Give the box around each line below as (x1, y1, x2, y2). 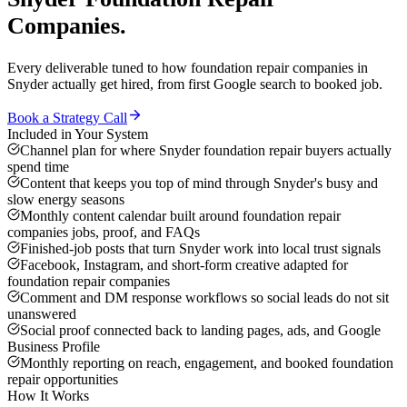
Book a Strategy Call (7, 110, 127, 126)
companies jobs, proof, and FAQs (7, 224, 200, 241)
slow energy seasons (7, 192, 124, 208)
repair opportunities (7, 372, 118, 388)
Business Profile (7, 339, 100, 355)
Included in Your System (7, 126, 148, 143)
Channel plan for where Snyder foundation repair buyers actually (20, 143, 392, 159)
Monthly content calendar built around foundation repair (20, 208, 341, 224)
